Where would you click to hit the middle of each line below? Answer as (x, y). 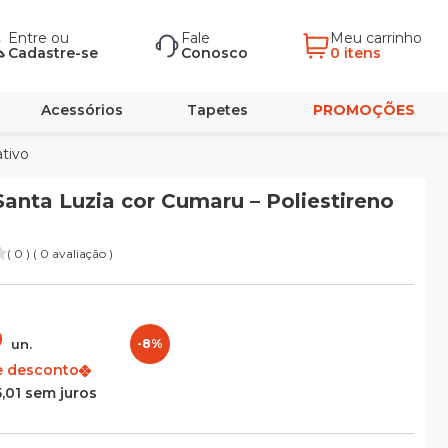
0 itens (355, 53)
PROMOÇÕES (363, 110)
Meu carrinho (378, 38)
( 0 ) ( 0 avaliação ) (60, 253)
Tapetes (218, 110)
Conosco (214, 53)
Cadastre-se (53, 53)
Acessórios (81, 110)
